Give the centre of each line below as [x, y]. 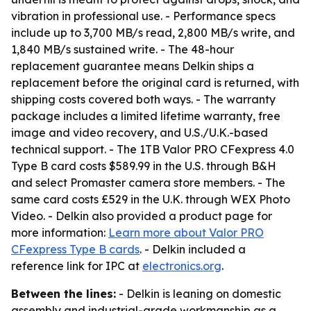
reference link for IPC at [77, 266]
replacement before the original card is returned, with [155, 83]
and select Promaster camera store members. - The [148, 183]
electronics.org [182, 266]
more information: [60, 233]
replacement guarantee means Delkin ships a [133, 66]
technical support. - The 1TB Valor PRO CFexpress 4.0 [153, 149]
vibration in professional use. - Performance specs [143, 16]
